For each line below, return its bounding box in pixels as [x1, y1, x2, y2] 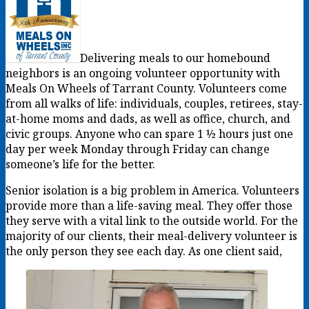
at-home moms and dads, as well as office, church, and [6, 110, 290, 126]
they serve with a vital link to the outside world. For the [6, 212, 298, 228]
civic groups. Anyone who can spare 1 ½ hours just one [6, 126, 293, 141]
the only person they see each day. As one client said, [6, 243, 282, 259]
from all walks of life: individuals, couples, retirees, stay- [6, 95, 303, 111]
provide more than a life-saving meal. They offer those [6, 197, 292, 213]
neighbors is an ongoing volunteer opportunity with [6, 65, 280, 81]
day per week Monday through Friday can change [6, 141, 270, 157]
